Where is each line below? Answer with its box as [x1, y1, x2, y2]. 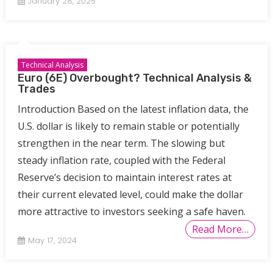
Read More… [192, 222, 249, 236]
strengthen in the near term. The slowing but [17, 136, 225, 151]
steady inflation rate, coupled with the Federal [17, 154, 225, 168]
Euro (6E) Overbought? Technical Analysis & [17, 71, 252, 85]
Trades [17, 82, 55, 96]
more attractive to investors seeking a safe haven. [17, 205, 246, 219]
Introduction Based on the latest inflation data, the [17, 102, 249, 116]
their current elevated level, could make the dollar [17, 188, 243, 202]
